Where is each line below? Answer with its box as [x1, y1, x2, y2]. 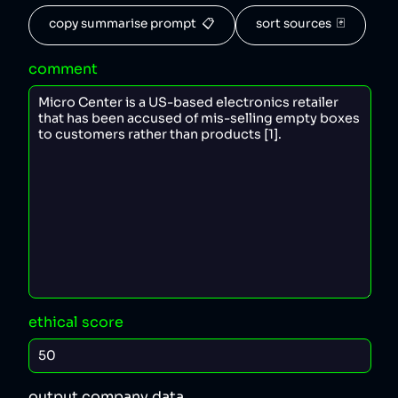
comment [28, 59, 98, 78]
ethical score [28, 312, 123, 331]
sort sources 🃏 [256, 16, 346, 32]
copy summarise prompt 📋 [49, 16, 215, 32]
